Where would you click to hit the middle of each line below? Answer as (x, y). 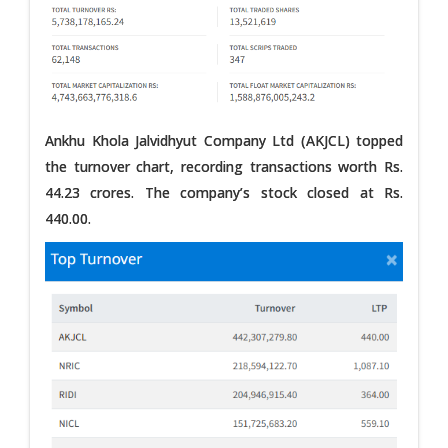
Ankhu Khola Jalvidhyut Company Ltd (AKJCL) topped (224, 140)
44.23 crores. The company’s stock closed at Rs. (224, 192)
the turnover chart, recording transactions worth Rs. (224, 166)
